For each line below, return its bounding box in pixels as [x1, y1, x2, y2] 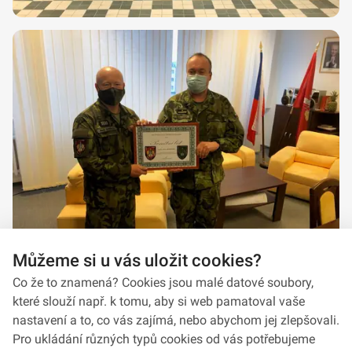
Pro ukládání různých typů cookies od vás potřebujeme [13, 332, 315, 346]
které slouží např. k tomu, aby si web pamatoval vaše [13, 294, 305, 309]
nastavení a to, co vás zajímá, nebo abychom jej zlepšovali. [13, 313, 339, 328]
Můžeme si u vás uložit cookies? [13, 251, 262, 270]
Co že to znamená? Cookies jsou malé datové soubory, [13, 275, 313, 290]
